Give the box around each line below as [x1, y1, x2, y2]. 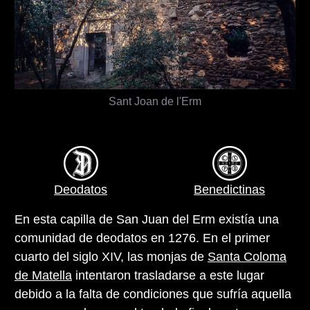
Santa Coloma [208, 249, 286, 264]
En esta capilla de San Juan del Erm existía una [15, 212, 279, 226]
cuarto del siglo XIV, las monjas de [15, 249, 208, 264]
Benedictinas [194, 182, 265, 197]
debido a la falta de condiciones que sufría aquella [15, 286, 291, 301]
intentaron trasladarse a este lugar [72, 268, 264, 282]
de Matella [15, 268, 72, 282]
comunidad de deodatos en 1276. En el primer [15, 230, 270, 245]
